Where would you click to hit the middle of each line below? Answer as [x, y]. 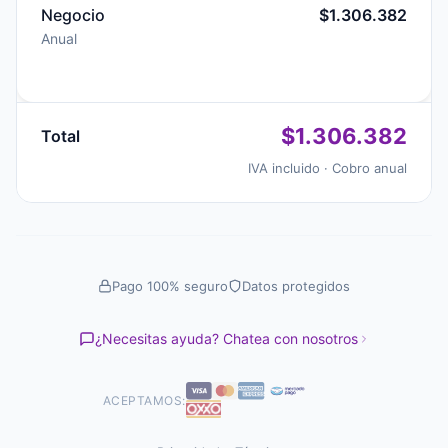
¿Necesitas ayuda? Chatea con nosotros [226, 338]
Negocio [73, 15]
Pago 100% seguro [170, 286]
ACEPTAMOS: [144, 400]
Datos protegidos [296, 286]
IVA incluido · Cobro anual [327, 168]
